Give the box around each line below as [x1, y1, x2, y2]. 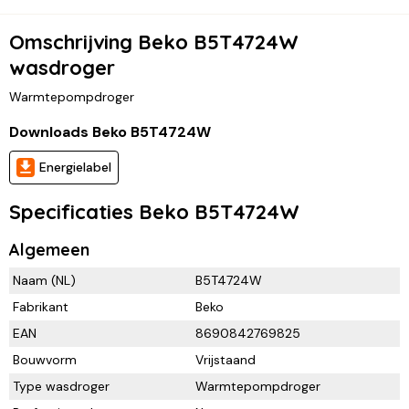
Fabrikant [13, 299, 68, 316]
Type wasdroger [13, 378, 110, 395]
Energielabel [38, 159, 111, 176]
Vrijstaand [195, 351, 256, 369]
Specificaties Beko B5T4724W [9, 199, 299, 225]
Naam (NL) [13, 272, 76, 289]
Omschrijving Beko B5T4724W [9, 29, 299, 56]
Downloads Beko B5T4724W [9, 122, 211, 142]
